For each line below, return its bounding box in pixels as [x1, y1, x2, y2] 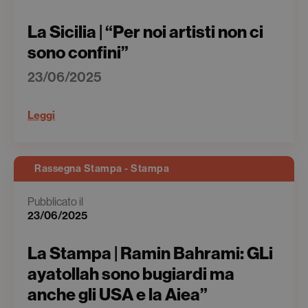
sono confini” [27, 43, 129, 63]
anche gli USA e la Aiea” [27, 285, 208, 305]
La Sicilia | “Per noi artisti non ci [27, 22, 263, 43]
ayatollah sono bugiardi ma [27, 264, 234, 285]
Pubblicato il [27, 195, 83, 208]
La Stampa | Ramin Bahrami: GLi [27, 243, 273, 264]
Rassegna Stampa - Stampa [34, 162, 169, 175]
